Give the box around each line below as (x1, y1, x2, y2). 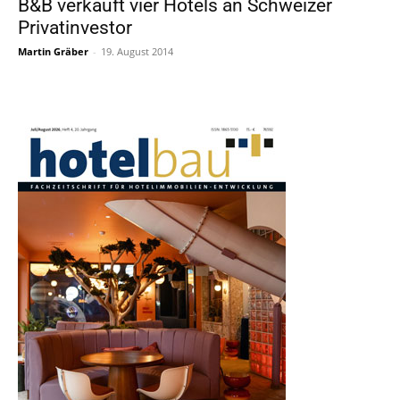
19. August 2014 (101, 44, 173, 58)
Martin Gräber (18, 44, 88, 58)
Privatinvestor (18, 16, 132, 38)
